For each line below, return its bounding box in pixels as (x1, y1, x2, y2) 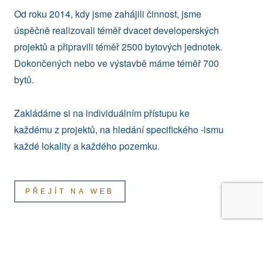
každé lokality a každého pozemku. (14, 139, 160, 153)
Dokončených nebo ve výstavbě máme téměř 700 (14, 56, 219, 70)
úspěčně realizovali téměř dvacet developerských (14, 23, 219, 37)
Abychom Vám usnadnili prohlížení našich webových (5, 236, 224, 249)
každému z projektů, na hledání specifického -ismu (14, 122, 224, 136)
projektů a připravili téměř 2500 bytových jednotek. (14, 39, 222, 53)
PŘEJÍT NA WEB (25, 187, 115, 195)
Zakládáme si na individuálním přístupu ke (14, 106, 190, 120)
